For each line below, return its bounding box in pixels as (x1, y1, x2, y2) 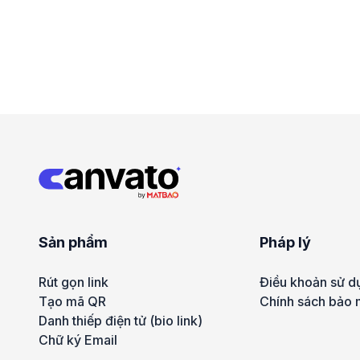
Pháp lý (260, 234, 312, 251)
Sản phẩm (39, 234, 108, 251)
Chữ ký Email (39, 332, 117, 348)
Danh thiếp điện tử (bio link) (39, 313, 202, 329)
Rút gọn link (39, 274, 108, 290)
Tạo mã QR (39, 293, 106, 309)
